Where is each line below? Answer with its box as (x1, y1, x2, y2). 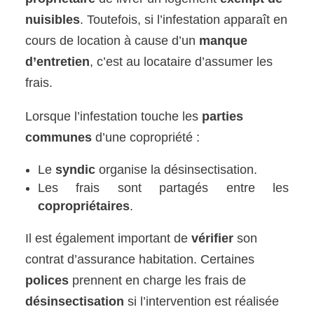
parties (202, 109, 244, 123)
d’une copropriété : (92, 130, 200, 144)
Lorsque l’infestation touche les (25, 109, 203, 123)
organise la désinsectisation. (95, 162, 258, 177)
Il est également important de (25, 231, 192, 245)
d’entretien (25, 54, 90, 69)
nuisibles (25, 12, 81, 27)
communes (25, 130, 93, 144)
